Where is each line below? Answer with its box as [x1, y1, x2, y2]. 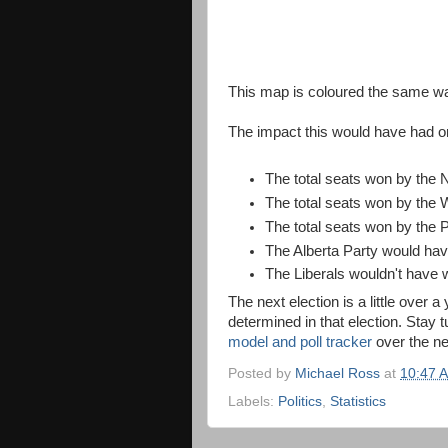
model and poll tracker [228, 333, 372, 350]
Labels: [228, 394, 278, 410]
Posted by [228, 366, 295, 382]
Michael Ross [295, 366, 380, 382]
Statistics [330, 394, 386, 410]
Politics [278, 394, 322, 410]
